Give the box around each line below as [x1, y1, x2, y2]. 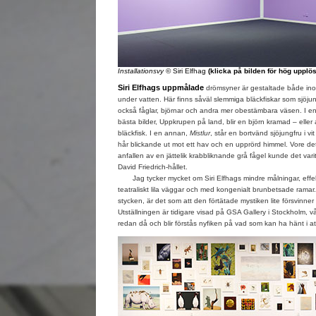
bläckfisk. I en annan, [118, 129, 190, 137]
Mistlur [190, 129, 210, 137]
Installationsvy [118, 67, 166, 75]
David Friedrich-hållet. [118, 163, 188, 171]
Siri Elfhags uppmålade [118, 83, 204, 92]
